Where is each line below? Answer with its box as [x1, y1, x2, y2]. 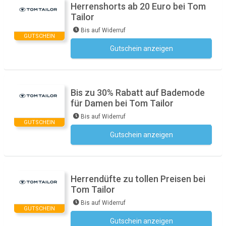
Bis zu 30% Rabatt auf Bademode [71, 87, 205, 98]
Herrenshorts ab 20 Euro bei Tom [71, 1, 206, 12]
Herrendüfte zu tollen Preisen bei [71, 174, 205, 184]
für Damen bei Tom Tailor [71, 98, 174, 108]
